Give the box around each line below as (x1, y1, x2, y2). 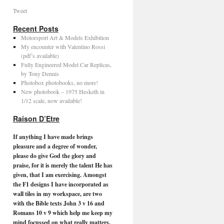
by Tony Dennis (20, 69, 59, 77)
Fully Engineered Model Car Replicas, (20, 60, 111, 68)
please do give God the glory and (13, 151, 96, 160)
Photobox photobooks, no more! (20, 78, 98, 86)
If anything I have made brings (13, 132, 93, 141)
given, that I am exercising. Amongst (13, 170, 106, 179)
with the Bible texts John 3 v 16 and (13, 199, 104, 207)
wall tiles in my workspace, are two (13, 189, 102, 198)
